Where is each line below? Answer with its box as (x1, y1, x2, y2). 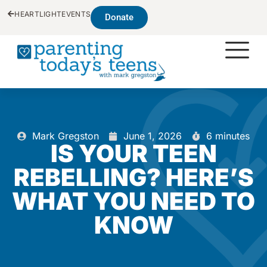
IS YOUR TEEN (50, 139, 217, 168)
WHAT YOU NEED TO (12, 187, 255, 216)
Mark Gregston (32, 130, 99, 142)
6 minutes (206, 130, 250, 142)
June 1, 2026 (123, 130, 182, 142)
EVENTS (61, 10, 91, 18)
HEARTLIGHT (14, 10, 62, 18)
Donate (105, 12, 134, 23)
